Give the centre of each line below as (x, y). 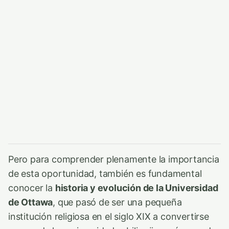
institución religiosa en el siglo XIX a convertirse (109, 216)
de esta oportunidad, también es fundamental (105, 173)
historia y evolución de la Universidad (136, 188)
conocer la (32, 188)
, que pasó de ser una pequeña (117, 202)
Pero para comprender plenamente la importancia (114, 159)
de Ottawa (31, 202)
